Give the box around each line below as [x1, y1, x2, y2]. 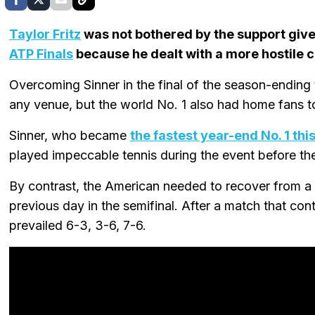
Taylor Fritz [9, 26, 81, 41]
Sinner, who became [9, 127, 130, 143]
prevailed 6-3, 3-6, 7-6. [9, 217, 146, 233]
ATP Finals [9, 46, 73, 61]
